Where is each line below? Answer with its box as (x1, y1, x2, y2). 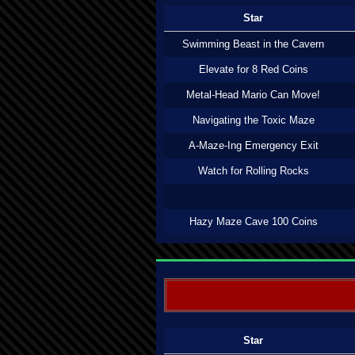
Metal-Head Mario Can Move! (186, 89, 320, 101)
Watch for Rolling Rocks (197, 165, 309, 177)
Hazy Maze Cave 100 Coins (189, 216, 318, 227)
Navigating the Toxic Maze (192, 114, 315, 126)
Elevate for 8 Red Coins (198, 63, 308, 75)
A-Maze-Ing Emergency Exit (188, 139, 319, 151)
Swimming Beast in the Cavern (182, 38, 324, 50)
